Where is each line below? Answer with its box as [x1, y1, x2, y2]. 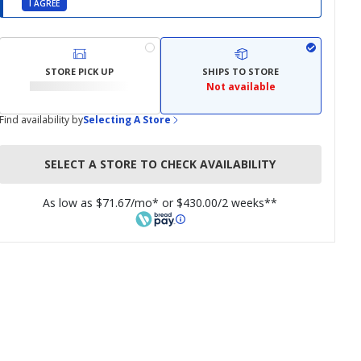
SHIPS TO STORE [202, 64, 280, 77]
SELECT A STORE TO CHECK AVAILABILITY [44, 156, 276, 172]
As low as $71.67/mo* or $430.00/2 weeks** [43, 195, 278, 210]
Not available [205, 80, 276, 93]
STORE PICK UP [45, 64, 114, 77]
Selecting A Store [82, 113, 171, 127]
